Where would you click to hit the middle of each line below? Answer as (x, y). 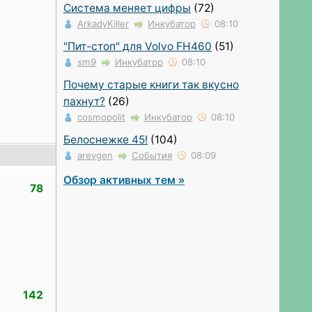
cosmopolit (101, 117)
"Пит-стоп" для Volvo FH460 (138, 46)
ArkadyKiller (103, 23)
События (152, 155)
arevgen (95, 155)
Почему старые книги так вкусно (151, 84)
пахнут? (84, 101)
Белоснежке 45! (106, 139)
